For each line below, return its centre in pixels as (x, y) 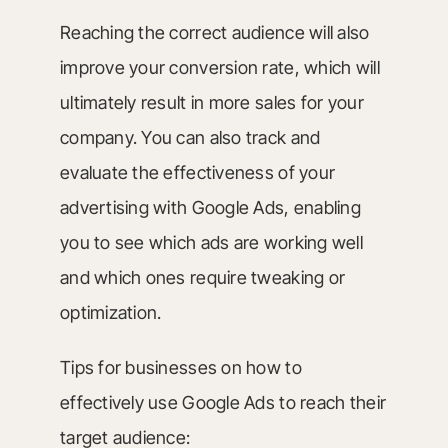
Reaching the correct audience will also (214, 32)
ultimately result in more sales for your (211, 102)
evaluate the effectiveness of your (197, 172)
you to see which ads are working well (211, 242)
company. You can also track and (190, 137)
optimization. (110, 312)
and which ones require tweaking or (202, 277)
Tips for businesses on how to (180, 367)
